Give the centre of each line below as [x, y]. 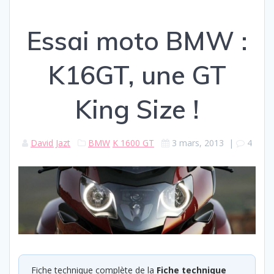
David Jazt [50, 143]
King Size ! [137, 109]
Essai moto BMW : [137, 40]
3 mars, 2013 [198, 143]
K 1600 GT [133, 143]
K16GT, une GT [137, 75]
